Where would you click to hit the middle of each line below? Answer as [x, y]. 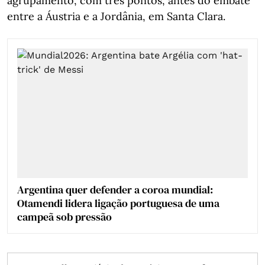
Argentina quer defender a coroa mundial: [115, 189]
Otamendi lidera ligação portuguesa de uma [118, 203]
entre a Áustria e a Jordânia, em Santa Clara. [116, 16]
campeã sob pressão [64, 216]
